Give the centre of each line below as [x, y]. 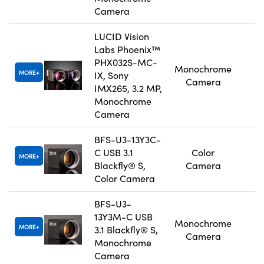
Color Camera [125, 179]
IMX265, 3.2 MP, [128, 88]
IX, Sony [111, 75]
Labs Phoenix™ [127, 49]
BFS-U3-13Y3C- [128, 140]
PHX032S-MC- [126, 62]
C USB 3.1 [114, 153]
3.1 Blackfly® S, [126, 230]
